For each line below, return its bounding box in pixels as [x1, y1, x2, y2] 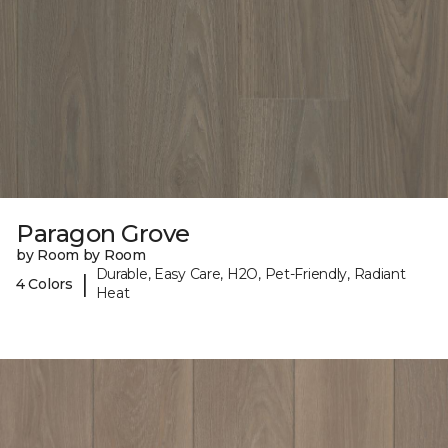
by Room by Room [16, 246, 146, 265]
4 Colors [16, 274, 73, 293]
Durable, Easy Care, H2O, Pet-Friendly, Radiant [95, 265, 406, 284]
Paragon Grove [16, 219, 190, 249]
